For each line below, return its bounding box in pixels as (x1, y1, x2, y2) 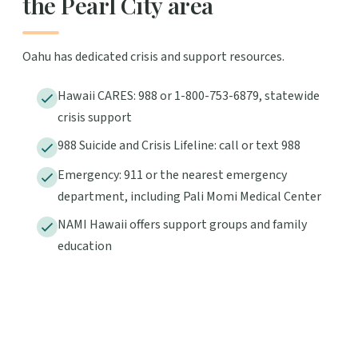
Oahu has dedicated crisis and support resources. (22, 47, 284, 66)
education (57, 237, 112, 255)
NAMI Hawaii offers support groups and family (57, 215, 307, 233)
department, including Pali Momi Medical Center (57, 187, 321, 205)
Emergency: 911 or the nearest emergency (57, 165, 287, 184)
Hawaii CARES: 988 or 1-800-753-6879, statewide (57, 86, 320, 105)
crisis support (57, 108, 132, 126)
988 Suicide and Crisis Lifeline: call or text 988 (57, 136, 300, 154)
